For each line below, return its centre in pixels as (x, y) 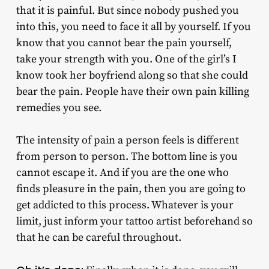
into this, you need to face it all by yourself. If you (133, 26)
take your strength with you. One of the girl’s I (126, 59)
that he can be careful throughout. (98, 237)
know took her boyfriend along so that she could (132, 75)
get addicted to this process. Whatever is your (125, 205)
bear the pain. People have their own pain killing (132, 91)
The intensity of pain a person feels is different (127, 140)
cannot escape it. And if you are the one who (122, 172)
